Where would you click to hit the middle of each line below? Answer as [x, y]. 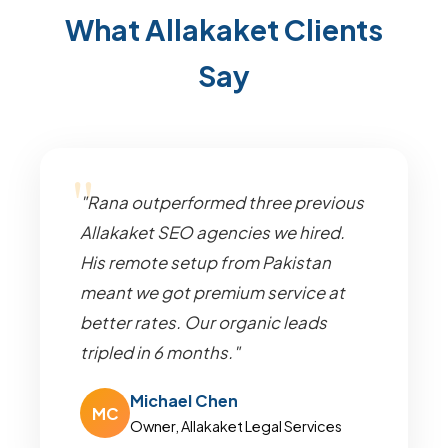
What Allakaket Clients [224, 29]
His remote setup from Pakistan [205, 262]
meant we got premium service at [212, 292]
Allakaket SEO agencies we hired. [212, 232]
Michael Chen [184, 400]
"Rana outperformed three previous [222, 202]
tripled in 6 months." [160, 352]
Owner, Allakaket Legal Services [236, 426]
